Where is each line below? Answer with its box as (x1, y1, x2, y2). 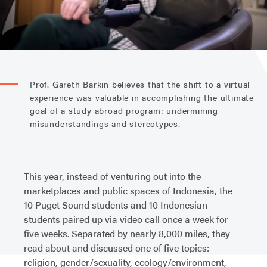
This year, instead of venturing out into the (24, 169, 201, 184)
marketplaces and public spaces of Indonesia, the (24, 184, 232, 198)
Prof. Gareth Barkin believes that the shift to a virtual (30, 78, 250, 91)
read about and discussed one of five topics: (24, 241, 209, 255)
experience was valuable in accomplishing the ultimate (30, 91, 254, 104)
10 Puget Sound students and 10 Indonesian (24, 198, 207, 212)
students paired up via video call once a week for (24, 212, 228, 226)
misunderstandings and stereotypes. (30, 117, 181, 130)
